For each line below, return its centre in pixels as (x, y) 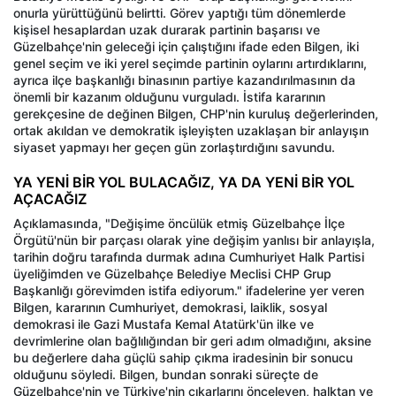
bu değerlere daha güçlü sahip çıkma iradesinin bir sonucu (183, 358)
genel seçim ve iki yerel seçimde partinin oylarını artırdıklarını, (190, 64)
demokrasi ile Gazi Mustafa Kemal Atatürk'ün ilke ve (164, 324)
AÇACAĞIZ (50, 199)
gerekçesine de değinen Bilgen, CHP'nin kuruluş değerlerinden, (196, 114)
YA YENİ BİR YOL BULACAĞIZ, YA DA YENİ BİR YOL (184, 183)
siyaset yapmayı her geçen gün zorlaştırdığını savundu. (174, 148)
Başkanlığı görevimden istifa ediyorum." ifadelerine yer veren (189, 291)
